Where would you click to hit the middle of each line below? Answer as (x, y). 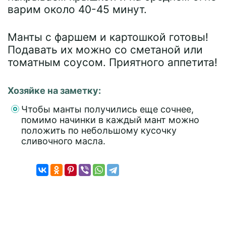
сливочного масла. (63, 141)
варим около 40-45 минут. (77, 9)
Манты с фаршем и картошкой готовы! (108, 37)
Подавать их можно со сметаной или (105, 49)
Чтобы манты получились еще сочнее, (107, 109)
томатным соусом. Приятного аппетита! (112, 62)
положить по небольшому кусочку (99, 130)
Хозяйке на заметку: (54, 90)
